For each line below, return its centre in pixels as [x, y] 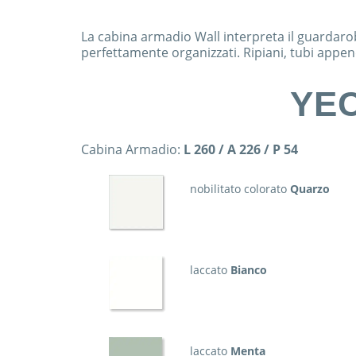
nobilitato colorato [238, 189]
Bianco [247, 270]
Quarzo [308, 189]
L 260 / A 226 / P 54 [241, 149]
